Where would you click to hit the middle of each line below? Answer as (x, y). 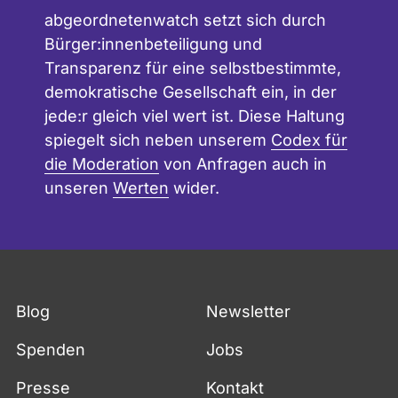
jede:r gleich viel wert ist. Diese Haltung (195, 116)
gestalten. (75, 34)
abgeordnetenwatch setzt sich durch (185, 20)
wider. (194, 188)
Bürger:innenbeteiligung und (153, 44)
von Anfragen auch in (243, 164)
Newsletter (248, 311)
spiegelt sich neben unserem (158, 140)
